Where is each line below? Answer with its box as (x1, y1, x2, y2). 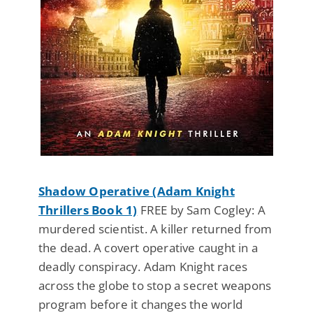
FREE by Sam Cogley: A (137, 202, 265, 219)
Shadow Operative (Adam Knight (38, 183, 235, 200)
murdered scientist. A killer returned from (38, 221, 272, 238)
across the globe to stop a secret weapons (38, 277, 272, 294)
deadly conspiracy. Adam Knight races (38, 259, 248, 275)
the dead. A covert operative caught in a (38, 240, 259, 256)
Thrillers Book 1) (38, 202, 138, 219)
